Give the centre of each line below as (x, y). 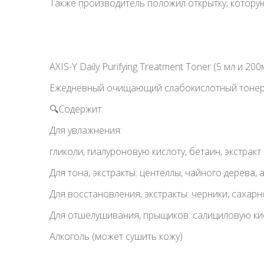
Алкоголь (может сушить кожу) (116, 236)
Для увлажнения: (86, 130)
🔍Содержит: (76, 109)
